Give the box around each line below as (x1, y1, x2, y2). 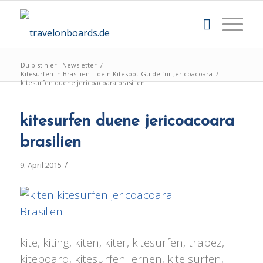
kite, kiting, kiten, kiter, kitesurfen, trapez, (19, 234, 224, 250)
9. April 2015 (19, 160, 62, 170)
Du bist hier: (20, 60, 59, 69)
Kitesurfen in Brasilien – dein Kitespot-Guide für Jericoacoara (20, 69, 213, 78)
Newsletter (62, 60, 97, 69)
